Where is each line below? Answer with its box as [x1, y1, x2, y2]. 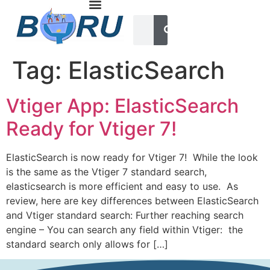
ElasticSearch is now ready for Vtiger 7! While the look [6, 151, 258, 163]
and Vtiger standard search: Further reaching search [6, 209, 243, 221]
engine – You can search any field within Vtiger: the [6, 224, 243, 236]
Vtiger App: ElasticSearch [6, 94, 239, 118]
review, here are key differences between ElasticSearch [6, 195, 259, 207]
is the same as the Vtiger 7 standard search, [6, 166, 207, 178]
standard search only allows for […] [6, 238, 168, 250]
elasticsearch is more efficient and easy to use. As [6, 180, 238, 192]
